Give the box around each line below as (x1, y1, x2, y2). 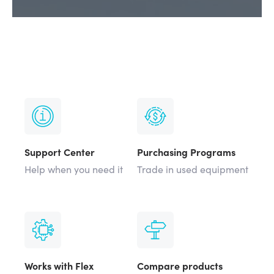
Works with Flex (24, 259, 94, 272)
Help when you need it (24, 162, 123, 176)
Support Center (24, 145, 95, 158)
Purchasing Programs (137, 145, 235, 158)
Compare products (137, 259, 223, 272)
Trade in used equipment (137, 162, 248, 176)
